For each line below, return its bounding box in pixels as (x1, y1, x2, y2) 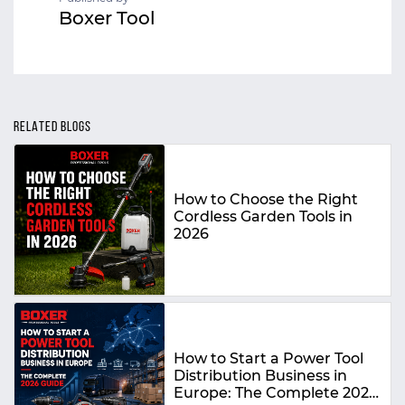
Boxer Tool (59, 7, 155, 29)
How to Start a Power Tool (174, 349, 364, 367)
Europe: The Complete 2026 (174, 383, 379, 401)
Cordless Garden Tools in (174, 208, 353, 226)
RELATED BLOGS (14, 120, 91, 135)
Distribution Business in (174, 366, 348, 384)
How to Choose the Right (174, 191, 359, 209)
